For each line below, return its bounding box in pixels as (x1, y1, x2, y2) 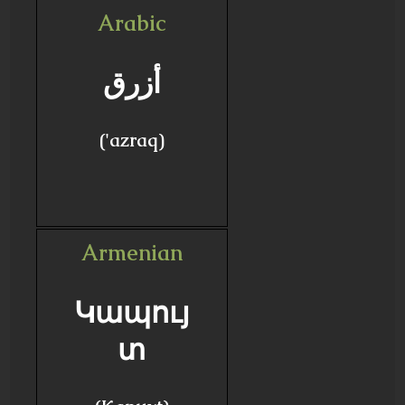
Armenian (80, 239, 183, 267)
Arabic (98, 9, 166, 37)
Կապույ (73, 294, 190, 331)
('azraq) (99, 128, 165, 152)
